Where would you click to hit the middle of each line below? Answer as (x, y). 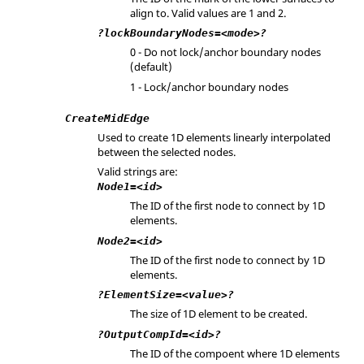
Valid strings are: (138, 171)
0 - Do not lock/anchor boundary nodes (225, 52)
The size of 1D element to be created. (219, 314)
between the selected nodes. (167, 152)
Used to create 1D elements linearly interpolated (214, 137)
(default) (151, 67)
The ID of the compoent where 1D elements (235, 353)
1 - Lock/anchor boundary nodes (209, 87)
